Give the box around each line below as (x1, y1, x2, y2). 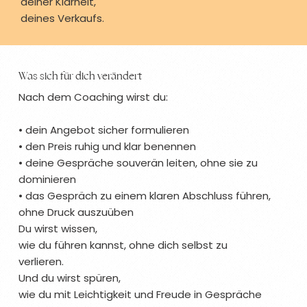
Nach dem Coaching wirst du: (19, 90, 169, 105)
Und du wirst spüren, (19, 271, 121, 286)
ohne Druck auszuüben (19, 205, 134, 220)
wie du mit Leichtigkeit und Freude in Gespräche (19, 287, 262, 302)
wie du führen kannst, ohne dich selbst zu (19, 238, 228, 253)
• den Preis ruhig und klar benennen (19, 139, 197, 154)
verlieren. (19, 254, 64, 269)
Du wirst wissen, (19, 221, 98, 236)
